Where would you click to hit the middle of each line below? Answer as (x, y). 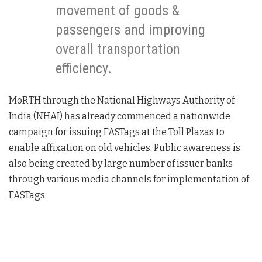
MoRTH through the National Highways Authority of (122, 101)
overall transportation (118, 49)
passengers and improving (130, 30)
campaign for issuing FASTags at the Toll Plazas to (117, 132)
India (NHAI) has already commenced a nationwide (120, 116)
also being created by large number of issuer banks (121, 164)
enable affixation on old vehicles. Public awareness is (125, 148)
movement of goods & (118, 11)
